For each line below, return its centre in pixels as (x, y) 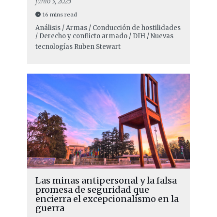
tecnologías (54, 47)
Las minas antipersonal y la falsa (106, 181)
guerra (50, 208)
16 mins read (60, 15)
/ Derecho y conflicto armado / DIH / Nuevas (104, 36)
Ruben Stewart (97, 47)
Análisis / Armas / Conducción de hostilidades (108, 28)
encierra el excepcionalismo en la (107, 199)
